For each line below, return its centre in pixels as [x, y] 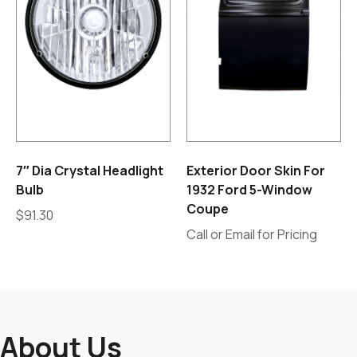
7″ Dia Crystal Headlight [90, 171]
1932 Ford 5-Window [249, 190]
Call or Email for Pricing [252, 235]
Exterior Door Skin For [256, 171]
